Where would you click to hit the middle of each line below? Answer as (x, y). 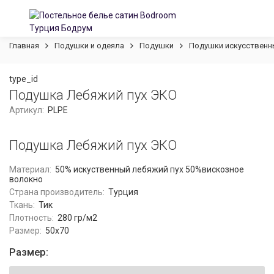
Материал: (30, 169)
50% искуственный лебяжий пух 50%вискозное (149, 169)
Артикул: (27, 110)
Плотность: (31, 218)
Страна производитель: (57, 192)
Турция (123, 192)
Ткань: (22, 205)
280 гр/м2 (77, 218)
